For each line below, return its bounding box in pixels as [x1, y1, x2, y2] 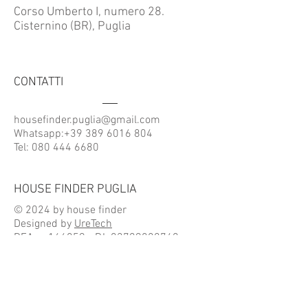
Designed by [14, 217, 74, 231]
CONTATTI [14, 75, 63, 89]
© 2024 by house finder [14, 203, 126, 217]
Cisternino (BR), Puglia [14, 19, 131, 34]
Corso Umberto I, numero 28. [14, 5, 164, 19]
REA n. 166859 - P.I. [14, 231, 111, 245]
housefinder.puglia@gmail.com [14, 113, 160, 127]
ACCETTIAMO [14, 291, 82, 305]
